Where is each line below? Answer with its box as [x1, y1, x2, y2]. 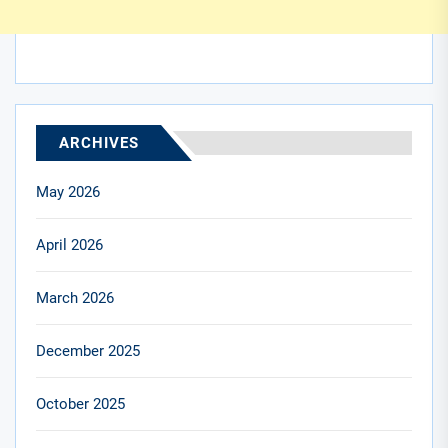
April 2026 [36, 235, 103, 254]
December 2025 [36, 341, 140, 360]
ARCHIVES [59, 133, 139, 152]
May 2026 [36, 182, 100, 201]
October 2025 [36, 394, 125, 413]
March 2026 [36, 288, 114, 307]
